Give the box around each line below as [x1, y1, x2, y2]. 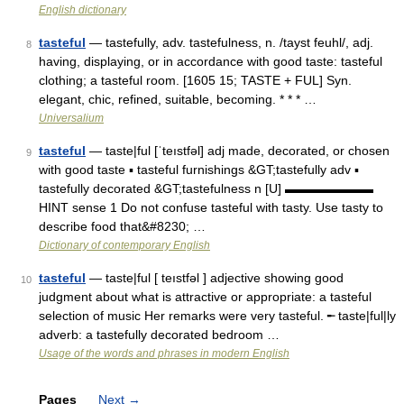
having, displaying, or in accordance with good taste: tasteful [39, 54, 382, 69]
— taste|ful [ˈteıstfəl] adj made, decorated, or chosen [86, 143, 390, 158]
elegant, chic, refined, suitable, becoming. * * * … [39, 92, 317, 106]
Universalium [39, 112, 104, 124]
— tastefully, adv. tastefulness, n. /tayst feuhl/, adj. [86, 35, 373, 50]
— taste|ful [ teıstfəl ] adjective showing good [86, 271, 344, 285]
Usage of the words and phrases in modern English [39, 347, 289, 360]
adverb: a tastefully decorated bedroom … [39, 327, 280, 342]
